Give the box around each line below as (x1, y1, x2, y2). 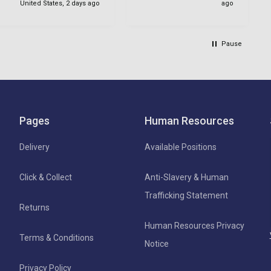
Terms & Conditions (19, 232, 94, 243)
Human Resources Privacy (144, 220, 244, 230)
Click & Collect (19, 172, 73, 182)
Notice (144, 238, 169, 249)
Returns (19, 202, 50, 212)
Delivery (19, 142, 50, 152)
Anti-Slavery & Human (144, 172, 229, 182)
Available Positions (144, 142, 217, 152)
